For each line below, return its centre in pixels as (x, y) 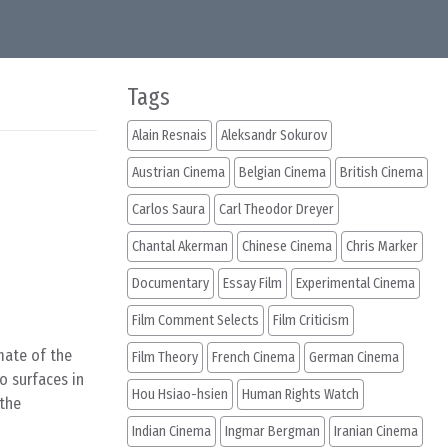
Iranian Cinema (376, 431)
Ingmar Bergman (272, 431)
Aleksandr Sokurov (274, 135)
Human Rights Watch (300, 394)
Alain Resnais (169, 135)
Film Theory (165, 357)
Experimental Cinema (355, 283)
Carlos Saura (168, 209)
